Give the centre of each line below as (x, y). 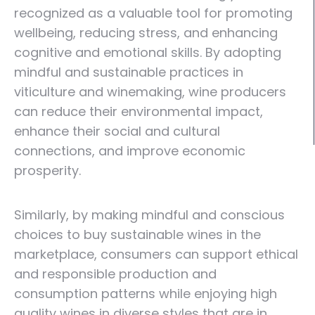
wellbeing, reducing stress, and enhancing (146, 33)
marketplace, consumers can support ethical (156, 254)
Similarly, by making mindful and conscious (149, 215)
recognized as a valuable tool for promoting (153, 13)
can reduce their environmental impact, (139, 111)
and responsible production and (115, 274)
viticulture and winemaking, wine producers (150, 92)
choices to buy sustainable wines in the (137, 234)
